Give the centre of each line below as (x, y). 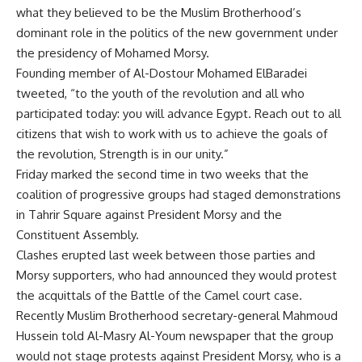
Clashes (39, 255)
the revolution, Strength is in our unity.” (122, 154)
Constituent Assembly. (78, 234)
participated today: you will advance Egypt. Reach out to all (179, 113)
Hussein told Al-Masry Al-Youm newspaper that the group (175, 335)
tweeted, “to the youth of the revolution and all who (160, 93)
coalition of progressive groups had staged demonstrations (179, 194)
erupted (84, 255)
